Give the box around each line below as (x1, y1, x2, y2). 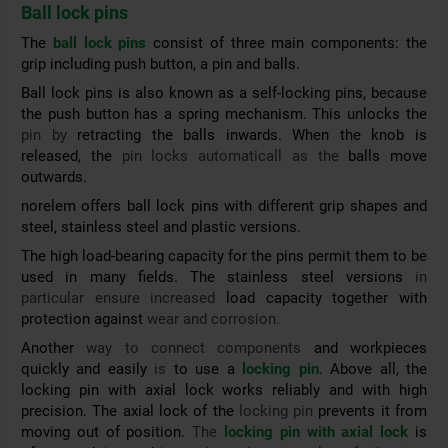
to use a (166, 360, 243, 379)
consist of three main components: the (146, 34, 428, 53)
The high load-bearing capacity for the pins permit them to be (21, 247, 427, 266)
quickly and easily (21, 360, 155, 379)
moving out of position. (21, 423, 193, 442)
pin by (21, 126, 67, 145)
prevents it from (313, 402, 428, 421)
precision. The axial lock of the (21, 402, 239, 421)
